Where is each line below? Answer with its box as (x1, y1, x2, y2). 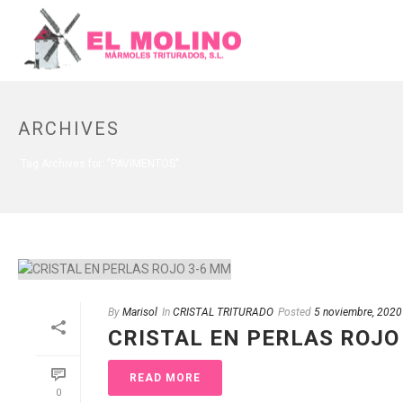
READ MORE (130, 371, 201, 384)
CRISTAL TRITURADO (173, 305, 273, 318)
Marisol (122, 305, 157, 318)
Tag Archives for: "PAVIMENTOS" (21, 157, 179, 170)
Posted (278, 305, 311, 318)
